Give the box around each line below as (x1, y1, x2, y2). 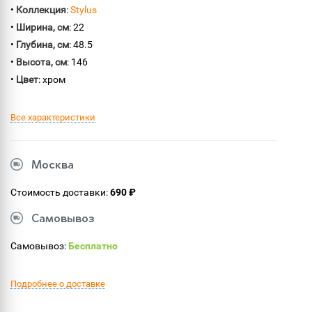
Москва (31, 160, 74, 171)
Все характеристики (10, 112, 95, 123)
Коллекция (16, 4, 66, 15)
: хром (38, 74, 65, 85)
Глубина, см (16, 39, 69, 50)
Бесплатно (68, 240, 118, 251)
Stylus (70, 4, 97, 15)
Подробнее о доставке (10, 279, 105, 289)
